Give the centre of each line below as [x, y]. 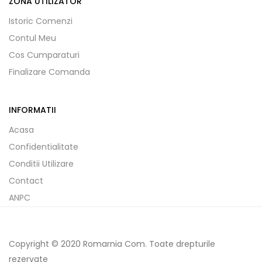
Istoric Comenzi [41, 21]
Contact [26, 181]
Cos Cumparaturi [44, 55]
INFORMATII [32, 110]
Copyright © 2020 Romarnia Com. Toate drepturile [112, 244]
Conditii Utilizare [41, 164]
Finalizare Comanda [49, 72]
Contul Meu [32, 38]
